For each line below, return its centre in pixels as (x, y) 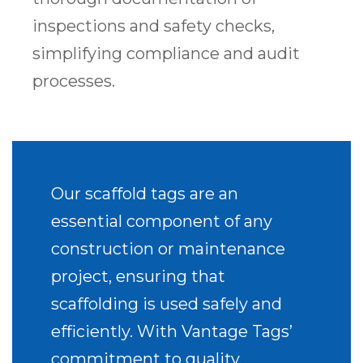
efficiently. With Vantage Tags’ (172, 332)
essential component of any (162, 222)
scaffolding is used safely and (167, 304)
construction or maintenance (168, 249)
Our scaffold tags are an (145, 194)
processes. (74, 81)
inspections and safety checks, (154, 26)
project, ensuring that (138, 277)
